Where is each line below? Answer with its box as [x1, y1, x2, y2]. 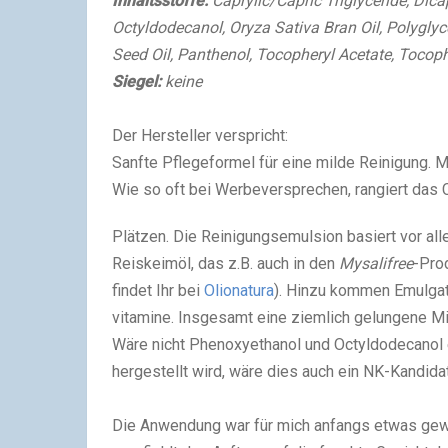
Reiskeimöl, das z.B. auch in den [112, 253, 339, 273]
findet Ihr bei [112, 280, 204, 300]
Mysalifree [339, 253, 413, 273]
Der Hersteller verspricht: [112, 125, 288, 145]
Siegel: [112, 71, 165, 91]
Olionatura [204, 280, 274, 300]
